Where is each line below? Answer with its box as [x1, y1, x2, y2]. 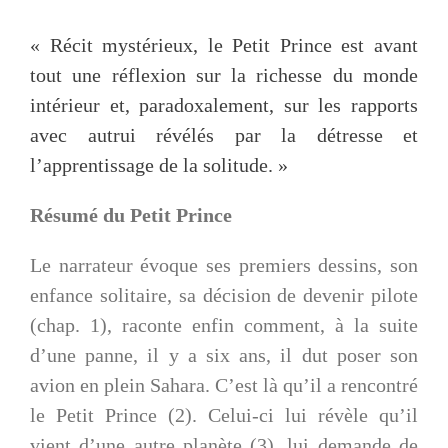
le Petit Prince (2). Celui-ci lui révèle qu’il [30, 404, 418, 427]
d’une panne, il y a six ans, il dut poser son [30, 344, 418, 367]
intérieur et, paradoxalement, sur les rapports [30, 94, 418, 117]
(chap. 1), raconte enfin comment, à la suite [30, 314, 418, 337]
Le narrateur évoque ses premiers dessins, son [30, 254, 418, 277]
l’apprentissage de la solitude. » [30, 154, 288, 177]
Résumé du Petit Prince [30, 204, 232, 227]
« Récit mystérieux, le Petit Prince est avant [30, 34, 418, 57]
